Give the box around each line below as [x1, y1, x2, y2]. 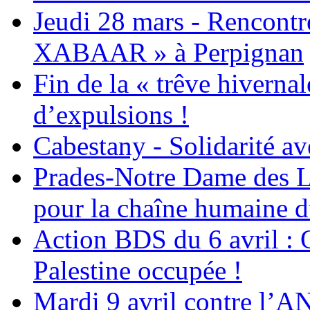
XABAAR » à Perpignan [33, 37, 304, 68]
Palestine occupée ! [33, 255, 242, 286]
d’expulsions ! [33, 100, 189, 130]
